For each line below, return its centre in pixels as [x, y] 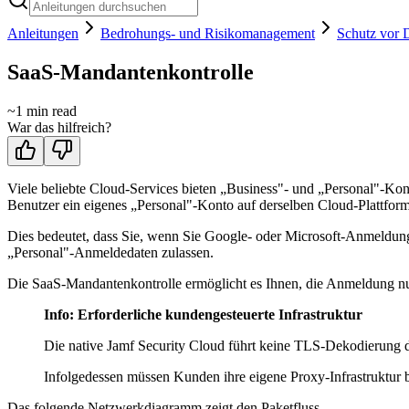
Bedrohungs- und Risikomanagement [208, 33]
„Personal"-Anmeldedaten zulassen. [110, 252]
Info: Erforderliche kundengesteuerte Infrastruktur [203, 314]
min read [50, 110]
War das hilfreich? [59, 127]
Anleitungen [43, 33]
